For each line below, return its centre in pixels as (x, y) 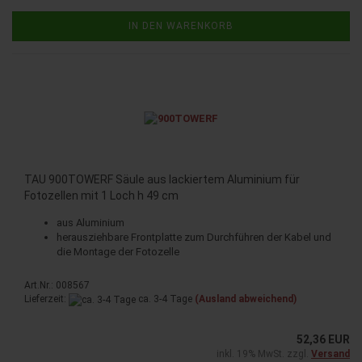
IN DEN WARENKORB (181, 26)
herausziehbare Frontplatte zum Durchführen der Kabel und (194, 238)
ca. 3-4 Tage (164, 299)
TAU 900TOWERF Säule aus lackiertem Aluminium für (162, 180)
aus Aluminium (90, 223)
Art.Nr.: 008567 (57, 286)
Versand (330, 354)
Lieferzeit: (46, 299)
